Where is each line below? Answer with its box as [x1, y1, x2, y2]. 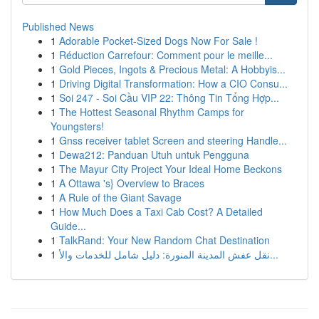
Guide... [51, 219, 86, 233]
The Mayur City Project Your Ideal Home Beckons [59, 162, 282, 176]
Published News [22, 19, 94, 33]
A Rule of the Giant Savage [59, 190, 182, 204]
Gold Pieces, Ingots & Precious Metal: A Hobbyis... [59, 62, 286, 76]
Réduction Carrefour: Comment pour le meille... [59, 48, 273, 62]
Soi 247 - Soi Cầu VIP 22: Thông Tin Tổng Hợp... [59, 90, 279, 105]
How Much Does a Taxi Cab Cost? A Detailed [59, 204, 263, 219]
